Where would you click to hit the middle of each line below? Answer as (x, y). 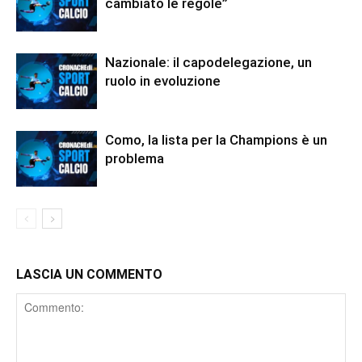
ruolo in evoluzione (163, 80)
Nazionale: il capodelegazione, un (208, 62)
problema (135, 158)
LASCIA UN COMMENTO (89, 274)
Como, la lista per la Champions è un (216, 139)
